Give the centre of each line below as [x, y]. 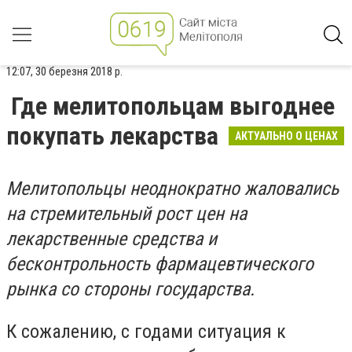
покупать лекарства [115, 136]
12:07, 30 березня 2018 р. [64, 71]
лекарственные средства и [112, 239]
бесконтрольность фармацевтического [160, 264]
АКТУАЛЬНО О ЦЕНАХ [286, 136]
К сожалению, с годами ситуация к [146, 331]
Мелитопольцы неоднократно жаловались [172, 189]
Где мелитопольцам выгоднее [173, 106]
